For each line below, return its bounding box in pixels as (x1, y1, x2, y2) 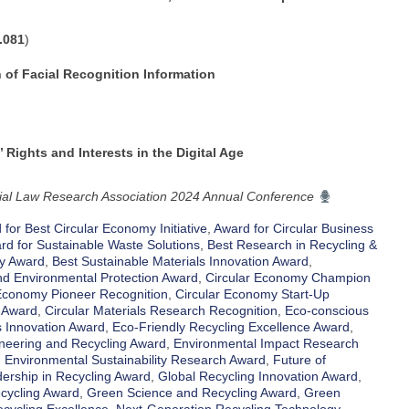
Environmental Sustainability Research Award (5, 352, 266, 368)
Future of (273, 352, 326, 368)
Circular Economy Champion (205, 270, 371, 286)
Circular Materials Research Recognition (45, 303, 278, 319)
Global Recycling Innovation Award (158, 369, 358, 384)
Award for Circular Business (214, 221, 373, 236)
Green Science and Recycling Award (87, 385, 297, 401)
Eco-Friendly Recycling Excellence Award (112, 320, 350, 335)
